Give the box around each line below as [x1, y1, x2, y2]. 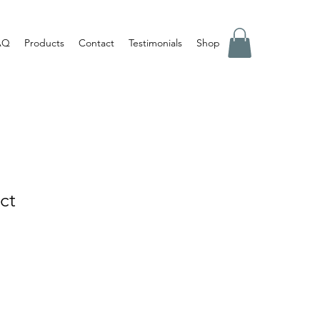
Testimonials [129, 36, 182, 49]
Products [24, 36, 64, 49]
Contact [79, 36, 114, 49]
